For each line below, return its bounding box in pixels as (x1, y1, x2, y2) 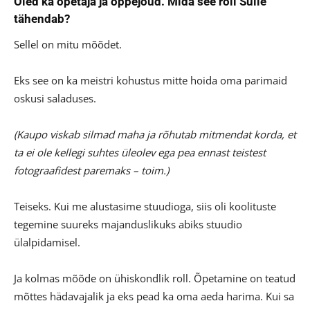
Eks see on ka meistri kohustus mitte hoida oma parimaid (14, 73, 287, 88)
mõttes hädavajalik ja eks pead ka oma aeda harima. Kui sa (14, 289, 294, 304)
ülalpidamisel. (14, 235, 80, 250)
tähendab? (14, 12, 70, 26)
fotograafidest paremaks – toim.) (14, 163, 169, 178)
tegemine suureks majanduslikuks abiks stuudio (14, 217, 242, 232)
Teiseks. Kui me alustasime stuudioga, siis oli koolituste (14, 199, 276, 214)
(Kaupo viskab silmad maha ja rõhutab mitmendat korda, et (14, 127, 296, 142)
